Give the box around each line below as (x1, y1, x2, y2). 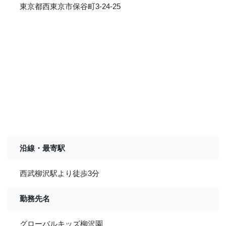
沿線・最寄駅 (20, 144, 65, 152)
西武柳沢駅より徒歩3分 (20, 169, 99, 178)
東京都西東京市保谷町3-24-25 (20, 2, 121, 11)
